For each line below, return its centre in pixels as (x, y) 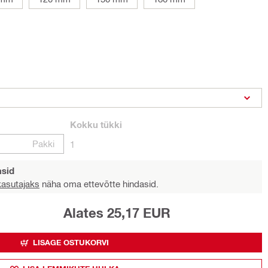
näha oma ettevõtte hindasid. (99, 184)
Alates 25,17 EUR (117, 213)
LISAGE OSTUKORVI (71, 242)
